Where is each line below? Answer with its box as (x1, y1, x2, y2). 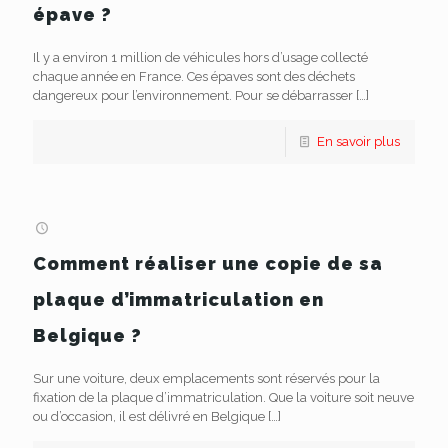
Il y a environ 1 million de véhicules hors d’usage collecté (33, 50, 368, 65)
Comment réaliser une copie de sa (33, 253, 383, 274)
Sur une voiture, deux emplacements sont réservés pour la (33, 371, 380, 386)
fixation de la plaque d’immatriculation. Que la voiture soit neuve (33, 390, 414, 405)
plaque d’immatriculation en (33, 289, 324, 310)
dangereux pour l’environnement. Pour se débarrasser (33, 88, 353, 103)
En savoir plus (317, 134, 400, 149)
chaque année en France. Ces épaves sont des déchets (33, 69, 355, 84)
